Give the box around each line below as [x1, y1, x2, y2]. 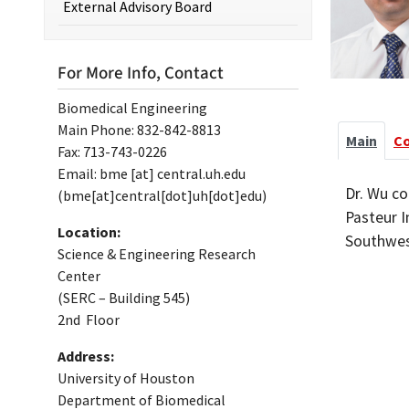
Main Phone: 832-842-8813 [58, 121, 221, 139]
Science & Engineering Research [58, 245, 256, 263]
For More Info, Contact [58, 60, 224, 86]
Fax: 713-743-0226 [58, 142, 167, 161]
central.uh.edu [157, 164, 246, 183]
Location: [58, 223, 121, 241]
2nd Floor [58, 310, 120, 329]
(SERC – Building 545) [58, 288, 190, 307]
